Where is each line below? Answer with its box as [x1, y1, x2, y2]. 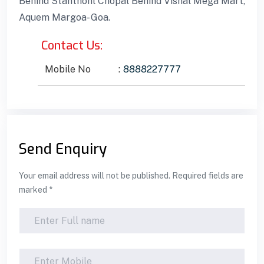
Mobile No [45, 63, 91, 75]
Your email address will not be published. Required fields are [19, 170, 243, 180]
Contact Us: [41, 37, 103, 54]
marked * [19, 184, 52, 194]
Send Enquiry [19, 139, 107, 159]
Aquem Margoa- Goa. [19, 11, 110, 23]
